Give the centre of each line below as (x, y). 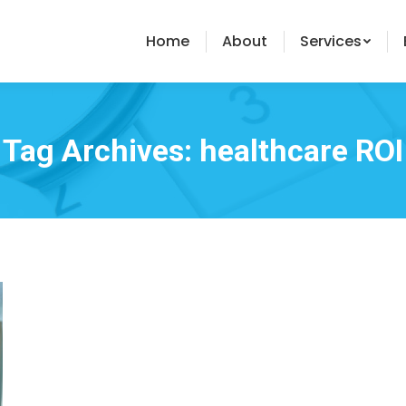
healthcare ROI (301, 150)
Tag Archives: (101, 150)
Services (331, 41)
